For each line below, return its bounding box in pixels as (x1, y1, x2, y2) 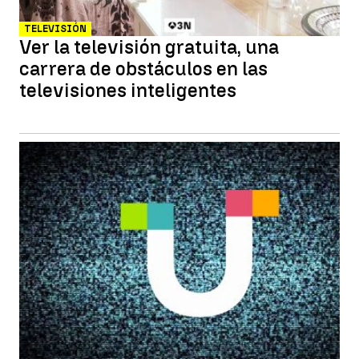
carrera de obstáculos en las (19, 57, 268, 80)
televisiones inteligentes (19, 79, 236, 102)
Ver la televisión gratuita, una (19, 35, 279, 58)
